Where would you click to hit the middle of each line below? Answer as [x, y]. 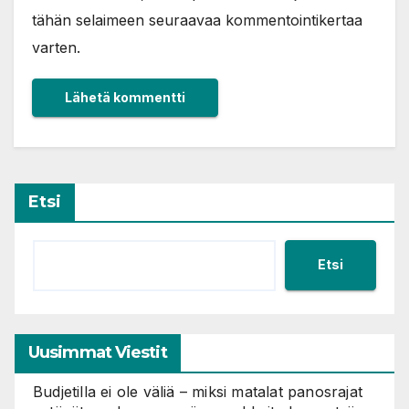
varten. [56, 47]
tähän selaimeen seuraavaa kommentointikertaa [197, 20]
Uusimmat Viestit [98, 352]
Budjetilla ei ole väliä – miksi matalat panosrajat [198, 391]
